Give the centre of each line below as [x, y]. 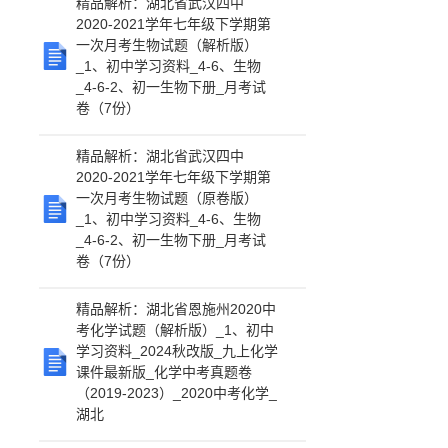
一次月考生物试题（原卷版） [167, 198]
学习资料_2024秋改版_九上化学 [177, 351]
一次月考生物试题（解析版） [167, 45]
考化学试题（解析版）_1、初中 [175, 330]
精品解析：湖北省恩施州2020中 [176, 309]
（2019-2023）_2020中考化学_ [177, 393]
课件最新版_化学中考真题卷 [164, 372]
